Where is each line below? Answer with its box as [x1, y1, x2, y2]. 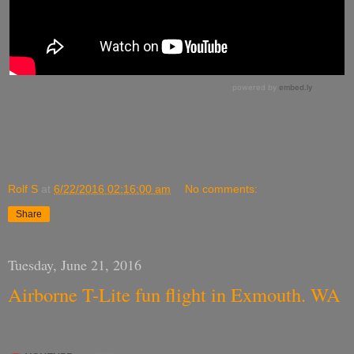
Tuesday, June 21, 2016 [8, 254, 141, 274]
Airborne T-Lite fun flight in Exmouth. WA [8, 281, 341, 307]
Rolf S [8, 182, 38, 195]
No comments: [185, 182, 258, 195]
